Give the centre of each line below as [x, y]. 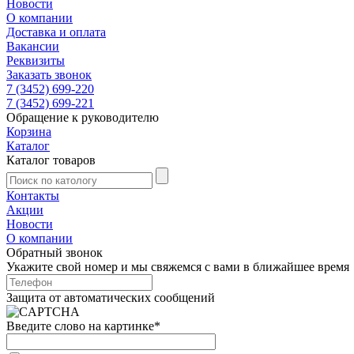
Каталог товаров [51, 160]
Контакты [33, 195]
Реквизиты [36, 60]
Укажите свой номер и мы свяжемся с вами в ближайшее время [178, 266]
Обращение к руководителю [83, 117]
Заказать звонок [49, 74]
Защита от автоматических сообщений [111, 297]
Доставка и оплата [56, 32]
